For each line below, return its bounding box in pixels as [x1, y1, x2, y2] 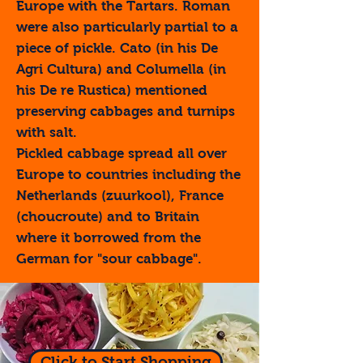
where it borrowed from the [16, 230, 201, 246]
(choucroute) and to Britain [16, 209, 199, 224]
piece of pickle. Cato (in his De [16, 41, 218, 56]
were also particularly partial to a [16, 19, 238, 35]
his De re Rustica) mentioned [16, 83, 207, 98]
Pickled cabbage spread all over [16, 146, 227, 161]
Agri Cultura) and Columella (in [16, 62, 226, 77]
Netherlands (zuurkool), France [16, 188, 224, 203]
